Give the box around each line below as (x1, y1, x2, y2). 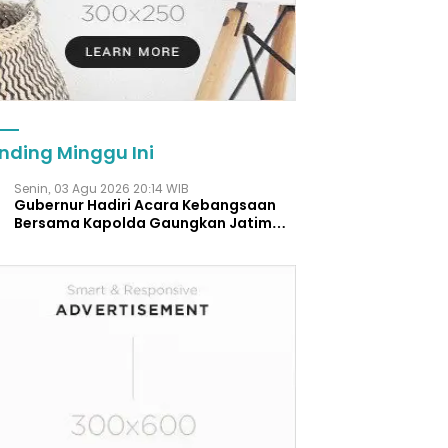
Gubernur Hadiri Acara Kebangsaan (14, 195, 277, 216)
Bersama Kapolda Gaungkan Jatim (14, 213, 273, 234)
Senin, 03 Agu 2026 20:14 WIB (14, 180, 190, 198)
